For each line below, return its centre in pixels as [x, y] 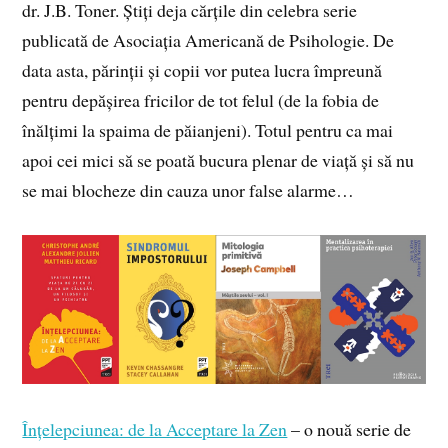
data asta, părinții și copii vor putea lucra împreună [202, 70]
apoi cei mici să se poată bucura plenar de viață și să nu [218, 160]
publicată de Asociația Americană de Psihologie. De [208, 40]
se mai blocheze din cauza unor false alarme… [188, 190]
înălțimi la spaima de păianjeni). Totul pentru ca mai [208, 130]
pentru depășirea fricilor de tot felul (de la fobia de [201, 100]
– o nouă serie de [349, 428]
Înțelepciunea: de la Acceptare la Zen [155, 428]
